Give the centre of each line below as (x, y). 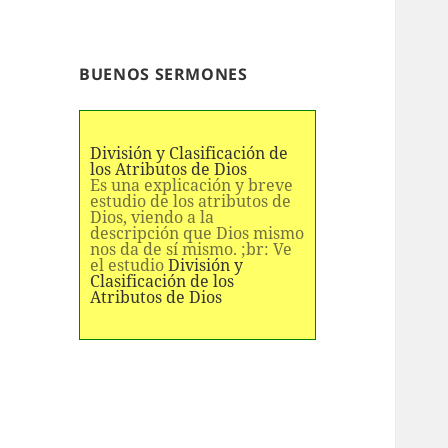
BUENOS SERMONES (163, 73)
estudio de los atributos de (191, 200)
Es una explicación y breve (192, 184)
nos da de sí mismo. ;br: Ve (191, 248)
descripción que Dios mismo (197, 232)
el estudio (129, 264)
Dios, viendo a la (152, 216)
